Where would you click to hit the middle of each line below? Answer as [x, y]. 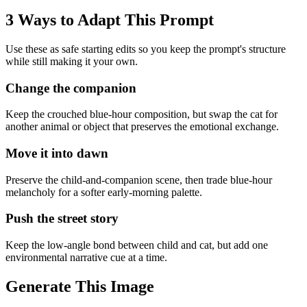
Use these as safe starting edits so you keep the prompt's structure [146, 49]
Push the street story [62, 219]
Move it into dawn [57, 153]
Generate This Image [80, 286]
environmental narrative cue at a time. [86, 258]
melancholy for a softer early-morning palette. [104, 192]
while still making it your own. [72, 61]
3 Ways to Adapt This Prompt [110, 20]
